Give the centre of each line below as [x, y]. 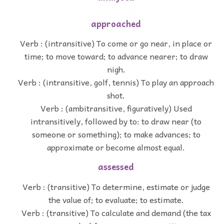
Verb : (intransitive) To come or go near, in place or [116, 43]
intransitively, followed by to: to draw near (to [116, 121]
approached [116, 23]
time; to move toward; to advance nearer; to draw [116, 56]
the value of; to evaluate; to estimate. [116, 200]
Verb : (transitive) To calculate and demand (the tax [116, 213]
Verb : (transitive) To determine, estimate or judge [116, 187]
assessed [116, 167]
